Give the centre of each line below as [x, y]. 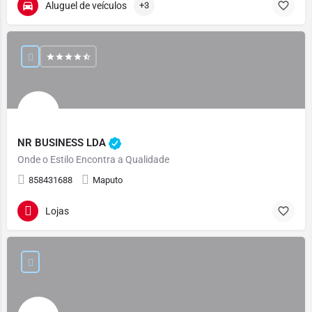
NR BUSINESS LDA [63, 142]
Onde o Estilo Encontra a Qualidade [93, 159]
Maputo [108, 180]
